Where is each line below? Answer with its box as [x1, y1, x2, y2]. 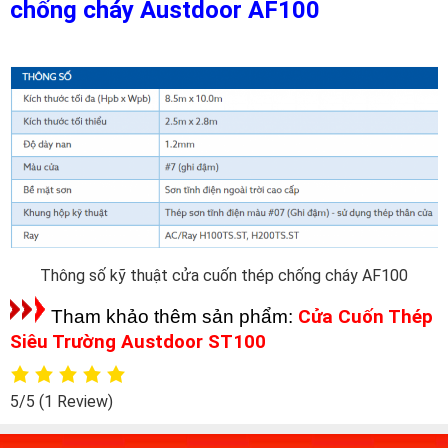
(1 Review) [39, 392, 113, 412]
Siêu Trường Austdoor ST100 [10, 331, 266, 354]
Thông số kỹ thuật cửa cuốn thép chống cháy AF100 [40, 266, 408, 286]
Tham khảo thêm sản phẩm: [46, 306, 298, 328]
